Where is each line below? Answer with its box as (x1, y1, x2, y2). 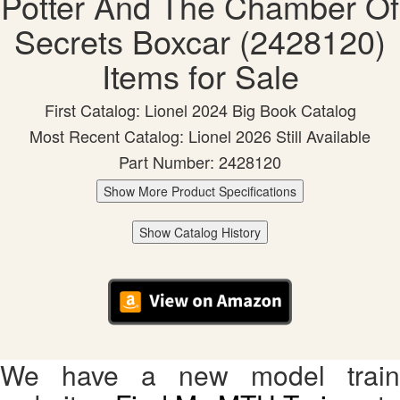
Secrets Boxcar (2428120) (14, 18, 386, 64)
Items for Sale (101, 53, 299, 99)
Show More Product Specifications (104, 182, 296, 201)
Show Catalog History (139, 223, 261, 242)
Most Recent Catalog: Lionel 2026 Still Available (29, 124, 371, 148)
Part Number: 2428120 (119, 150, 281, 174)
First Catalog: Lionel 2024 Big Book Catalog (44, 98, 356, 122)
